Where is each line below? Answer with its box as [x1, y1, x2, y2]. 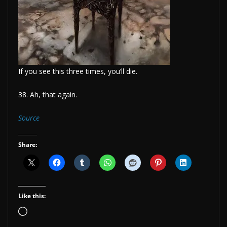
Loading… [27, 206, 63, 218]
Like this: [18, 191, 46, 200]
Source [18, 112, 40, 123]
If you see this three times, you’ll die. [18, 66, 137, 76]
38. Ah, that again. [18, 89, 77, 99]
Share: [18, 140, 37, 149]
